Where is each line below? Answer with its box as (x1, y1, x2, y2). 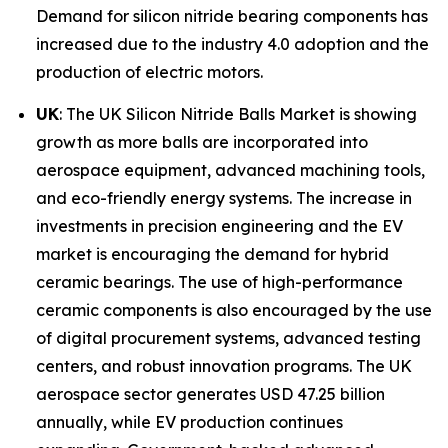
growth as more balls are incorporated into (36, 131, 368, 152)
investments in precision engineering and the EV (36, 215, 403, 236)
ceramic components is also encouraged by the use (36, 299, 432, 320)
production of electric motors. (36, 62, 263, 83)
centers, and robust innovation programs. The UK (36, 355, 412, 376)
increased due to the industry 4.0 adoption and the (36, 34, 429, 55)
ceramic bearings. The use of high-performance (36, 271, 403, 292)
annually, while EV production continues (36, 411, 343, 432)
